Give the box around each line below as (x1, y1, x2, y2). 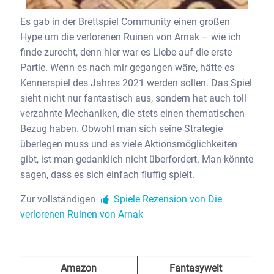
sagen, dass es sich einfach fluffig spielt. (20, 169, 197, 181)
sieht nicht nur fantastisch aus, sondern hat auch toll (20, 92, 246, 105)
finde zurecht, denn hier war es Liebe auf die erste (20, 46, 232, 59)
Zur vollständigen (20, 193, 98, 206)
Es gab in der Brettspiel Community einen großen (20, 16, 230, 28)
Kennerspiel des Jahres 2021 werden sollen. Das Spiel (20, 77, 252, 89)
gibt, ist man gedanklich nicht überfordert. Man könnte (20, 154, 253, 166)
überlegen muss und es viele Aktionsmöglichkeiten (20, 138, 237, 150)
